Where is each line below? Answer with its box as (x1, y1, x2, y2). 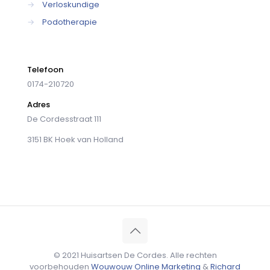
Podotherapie (42, 16, 97, 28)
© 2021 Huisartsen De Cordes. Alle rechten (53, 250, 217, 262)
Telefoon (27, 64, 63, 76)
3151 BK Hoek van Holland (27, 134, 124, 146)
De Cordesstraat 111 (27, 113, 101, 125)
